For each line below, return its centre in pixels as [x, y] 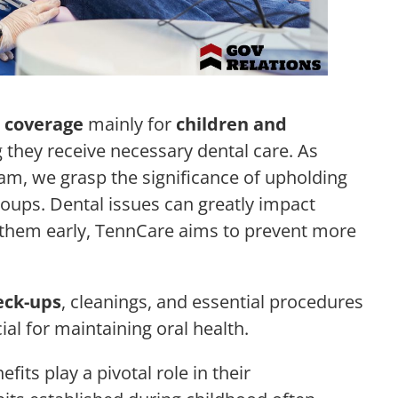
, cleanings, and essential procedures [212, 301]
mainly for [130, 123]
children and [231, 123]
